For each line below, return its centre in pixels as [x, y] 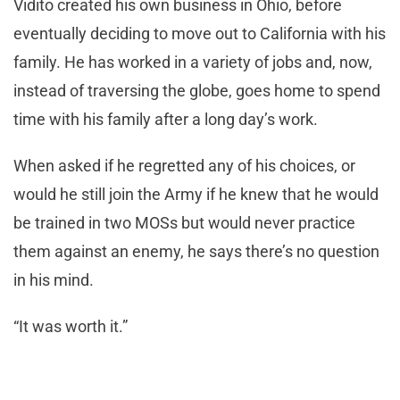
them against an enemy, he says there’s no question [196, 251]
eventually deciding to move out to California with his [200, 33]
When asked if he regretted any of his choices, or [184, 165]
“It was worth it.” [71, 326]
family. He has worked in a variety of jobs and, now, [193, 62]
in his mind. [54, 279]
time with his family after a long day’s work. [166, 119]
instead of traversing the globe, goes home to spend [197, 90]
